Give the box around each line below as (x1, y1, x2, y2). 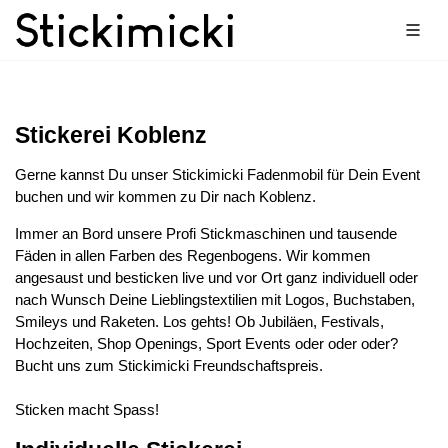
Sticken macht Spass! (15, 401, 159, 418)
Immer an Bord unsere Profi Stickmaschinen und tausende (15, 225, 397, 242)
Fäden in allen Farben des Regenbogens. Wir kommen (15, 247, 370, 264)
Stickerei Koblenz (15, 122, 207, 148)
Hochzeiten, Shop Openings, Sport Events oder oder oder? (15, 335, 398, 352)
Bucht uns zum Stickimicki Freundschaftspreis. (15, 357, 323, 374)
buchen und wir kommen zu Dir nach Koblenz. (15, 188, 316, 205)
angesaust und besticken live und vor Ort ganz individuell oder (15, 269, 418, 286)
